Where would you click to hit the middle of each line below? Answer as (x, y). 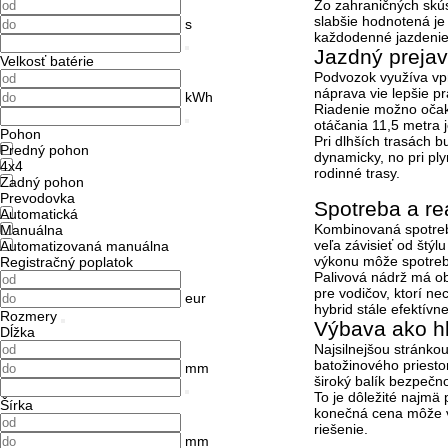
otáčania (343, 124)
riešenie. (341, 428)
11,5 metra (406, 124)
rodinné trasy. (357, 172)
